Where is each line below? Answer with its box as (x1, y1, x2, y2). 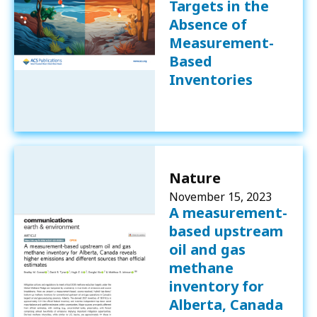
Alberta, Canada (168, 294, 283, 314)
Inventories (168, 69, 253, 89)
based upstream (168, 221, 283, 241)
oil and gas (168, 239, 246, 259)
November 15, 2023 (168, 188, 272, 204)
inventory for (168, 276, 264, 296)
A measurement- (168, 202, 287, 222)
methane (168, 258, 234, 277)
